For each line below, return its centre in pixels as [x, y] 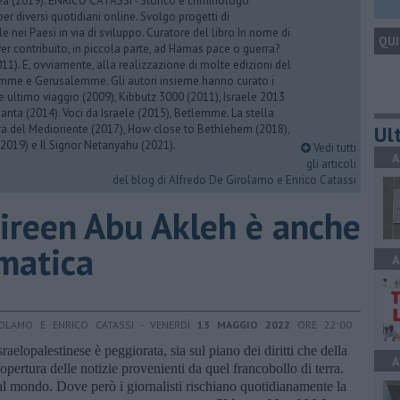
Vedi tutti [333, 148]
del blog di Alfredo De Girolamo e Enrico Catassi [234, 180]
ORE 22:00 [321, 324]
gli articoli [331, 164]
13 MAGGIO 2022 [244, 324]
